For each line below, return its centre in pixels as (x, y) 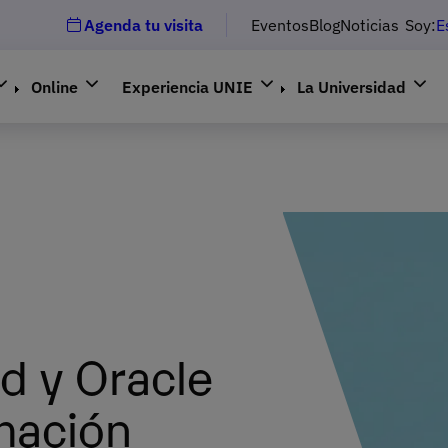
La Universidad (352, 86)
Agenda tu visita (143, 25)
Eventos (280, 25)
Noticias (369, 25)
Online (55, 86)
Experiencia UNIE (188, 86)
